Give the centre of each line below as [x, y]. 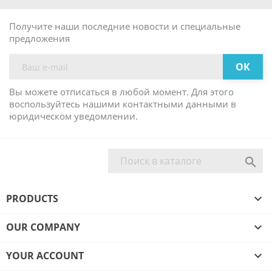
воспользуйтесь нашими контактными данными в [123, 104]
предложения [39, 38]
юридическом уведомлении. [73, 116]
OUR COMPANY [43, 227]
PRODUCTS [32, 199]
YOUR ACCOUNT [45, 256]
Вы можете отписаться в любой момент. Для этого [121, 92]
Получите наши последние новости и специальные [125, 26]
